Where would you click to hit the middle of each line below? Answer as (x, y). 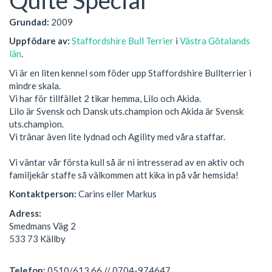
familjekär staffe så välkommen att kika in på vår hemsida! (124, 175)
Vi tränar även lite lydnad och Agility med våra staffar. (117, 136)
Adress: (25, 213)
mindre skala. (35, 85)
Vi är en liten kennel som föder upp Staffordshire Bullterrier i (130, 73)
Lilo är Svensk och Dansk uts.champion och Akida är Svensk (126, 111)
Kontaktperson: (44, 194)
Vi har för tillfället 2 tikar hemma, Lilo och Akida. (105, 98)
